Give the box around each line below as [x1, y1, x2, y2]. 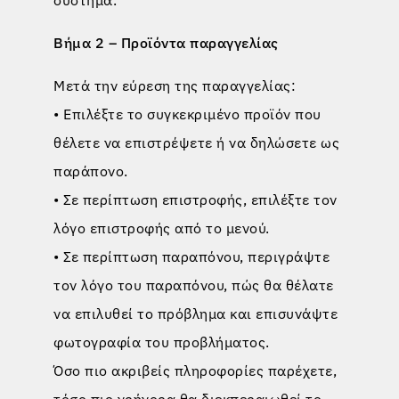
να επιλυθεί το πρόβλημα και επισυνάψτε [53, 304, 338, 322]
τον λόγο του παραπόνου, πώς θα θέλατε [53, 275, 334, 294]
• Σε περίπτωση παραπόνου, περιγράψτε [53, 247, 330, 265]
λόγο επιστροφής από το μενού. [53, 218, 270, 237]
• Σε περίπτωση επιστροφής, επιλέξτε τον [53, 190, 338, 208]
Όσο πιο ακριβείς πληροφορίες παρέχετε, [53, 361, 337, 379]
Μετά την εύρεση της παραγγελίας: [53, 76, 296, 94]
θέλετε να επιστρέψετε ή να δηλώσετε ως [53, 133, 339, 151]
